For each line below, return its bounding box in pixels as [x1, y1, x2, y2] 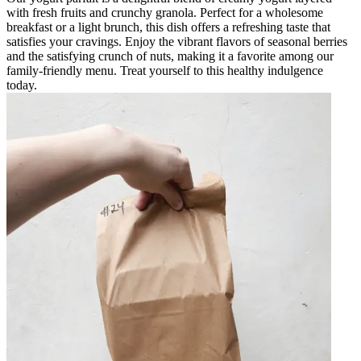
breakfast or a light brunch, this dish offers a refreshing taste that [6, 19, 330, 34]
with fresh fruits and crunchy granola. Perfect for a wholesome [6, 5, 323, 19]
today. [6, 77, 37, 92]
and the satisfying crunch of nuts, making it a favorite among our [6, 48, 334, 63]
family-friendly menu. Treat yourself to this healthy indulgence [6, 63, 323, 77]
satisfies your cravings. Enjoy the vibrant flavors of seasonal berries [6, 34, 347, 48]
